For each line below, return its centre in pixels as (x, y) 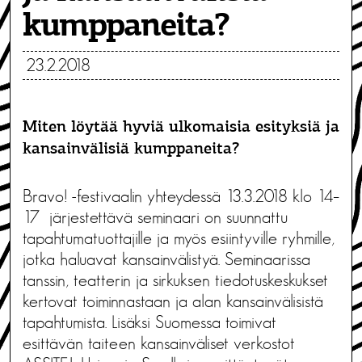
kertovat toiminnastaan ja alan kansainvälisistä (173, 301)
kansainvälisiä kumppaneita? (131, 149)
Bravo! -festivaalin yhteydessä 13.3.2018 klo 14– (181, 196)
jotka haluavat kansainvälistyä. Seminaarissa (166, 259)
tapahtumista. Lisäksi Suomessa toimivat (149, 322)
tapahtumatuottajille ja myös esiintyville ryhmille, (179, 238)
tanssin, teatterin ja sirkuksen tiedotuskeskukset (175, 280)
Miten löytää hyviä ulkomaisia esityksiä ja (181, 127)
